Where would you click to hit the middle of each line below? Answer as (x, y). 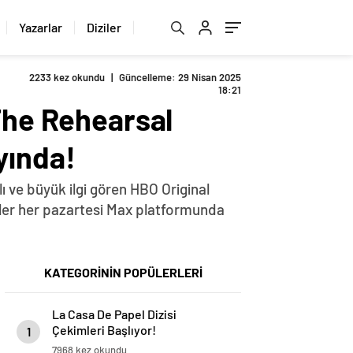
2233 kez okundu (67, 77)
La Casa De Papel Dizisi (114, 314)
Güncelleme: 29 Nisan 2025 (180, 77)
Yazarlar (41, 27)
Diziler (104, 27)
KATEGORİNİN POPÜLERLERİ (123, 272)
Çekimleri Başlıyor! (104, 330)
